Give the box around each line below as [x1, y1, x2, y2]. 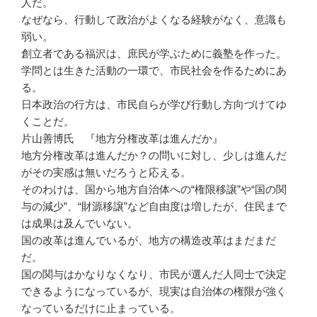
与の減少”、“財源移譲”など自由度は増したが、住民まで [21, 200, 287, 212]
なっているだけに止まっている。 [21, 302, 180, 314]
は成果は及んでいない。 [21, 217, 138, 229]
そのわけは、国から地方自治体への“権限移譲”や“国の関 [21, 183, 287, 195]
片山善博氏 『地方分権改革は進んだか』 [21, 132, 223, 144]
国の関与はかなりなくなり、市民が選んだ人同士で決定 [21, 268, 287, 280]
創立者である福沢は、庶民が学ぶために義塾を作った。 [21, 47, 287, 59]
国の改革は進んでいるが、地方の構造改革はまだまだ [21, 234, 276, 246]
